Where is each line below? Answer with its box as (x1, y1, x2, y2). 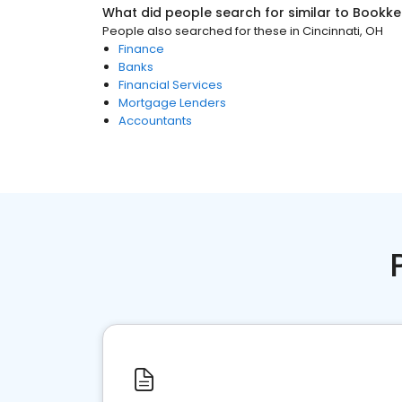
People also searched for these (102, 22, 287, 39)
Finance (118, 40, 164, 57)
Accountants (118, 112, 192, 129)
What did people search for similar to (102, 4, 353, 22)
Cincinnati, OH (302, 22, 383, 39)
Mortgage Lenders (118, 94, 226, 111)
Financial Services (118, 76, 223, 93)
